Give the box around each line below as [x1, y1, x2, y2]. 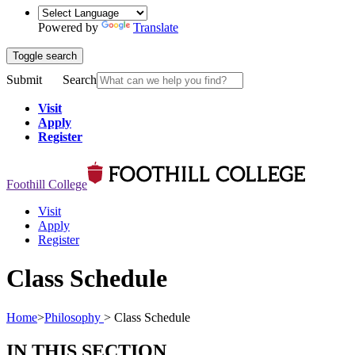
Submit [6, 72, 42, 86]
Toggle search [13, 49, 77, 62]
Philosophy [44, 310, 104, 324]
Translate [133, 20, 178, 34]
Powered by [38, 20, 101, 34]
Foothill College [6, 177, 87, 191]
